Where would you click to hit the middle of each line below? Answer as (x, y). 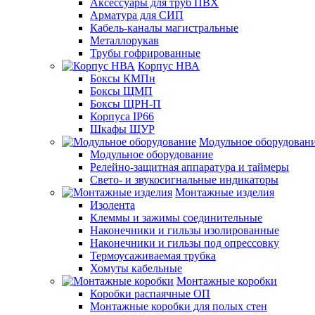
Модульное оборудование (152, 154)
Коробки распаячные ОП (150, 293)
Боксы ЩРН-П (126, 103)
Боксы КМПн (123, 78)
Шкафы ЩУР (122, 129)
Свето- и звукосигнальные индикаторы (184, 179)
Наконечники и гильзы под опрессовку (185, 243)
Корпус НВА (169, 65)
